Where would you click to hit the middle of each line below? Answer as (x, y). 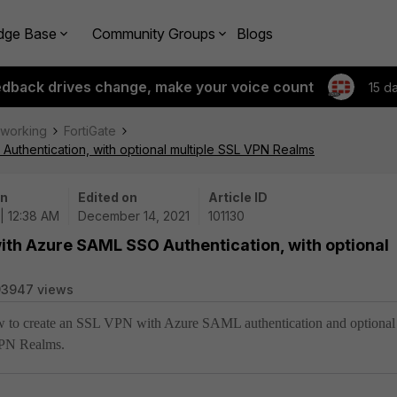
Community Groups (154, 33)
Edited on (108, 197)
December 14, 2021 (134, 216)
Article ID (238, 197)
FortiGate (90, 131)
